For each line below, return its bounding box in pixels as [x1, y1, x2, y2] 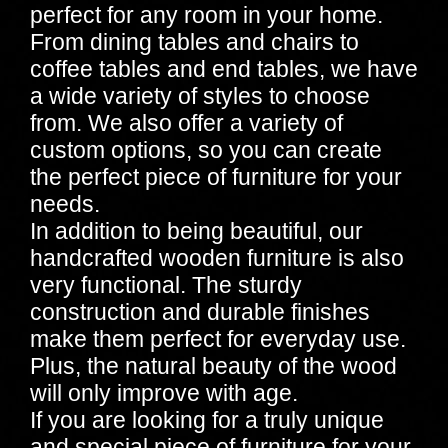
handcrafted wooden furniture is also [30, 244, 404, 271]
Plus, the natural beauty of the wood [30, 352, 397, 379]
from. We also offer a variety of [30, 109, 343, 136]
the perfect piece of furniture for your [30, 163, 402, 190]
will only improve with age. [30, 379, 298, 406]
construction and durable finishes [30, 298, 370, 325]
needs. [30, 190, 100, 217]
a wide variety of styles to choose [30, 82, 370, 109]
